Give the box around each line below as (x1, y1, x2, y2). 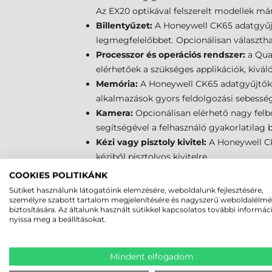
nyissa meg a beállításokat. (9, 214, 106, 224)
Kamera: (96, 107, 133, 118)
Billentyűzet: (96, 20, 152, 31)
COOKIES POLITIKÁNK (9, 170, 107, 180)
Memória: (96, 78, 138, 89)
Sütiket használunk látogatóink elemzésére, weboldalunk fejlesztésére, (9, 185, 263, 195)
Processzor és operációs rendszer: (96, 49, 245, 60)
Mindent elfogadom (110, 251, 194, 262)
